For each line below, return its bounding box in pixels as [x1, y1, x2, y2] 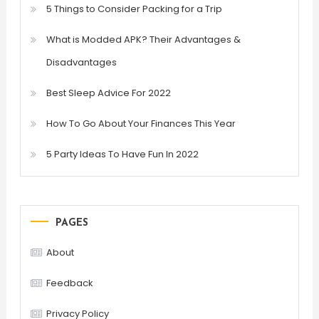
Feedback [46, 276, 93, 290]
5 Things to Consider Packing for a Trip [46, 1, 222, 16]
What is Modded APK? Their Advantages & [46, 32, 241, 46]
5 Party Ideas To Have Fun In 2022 [46, 147, 199, 161]
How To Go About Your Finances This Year [46, 116, 236, 130]
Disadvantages [46, 55, 117, 69]
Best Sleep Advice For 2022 [46, 85, 171, 100]
